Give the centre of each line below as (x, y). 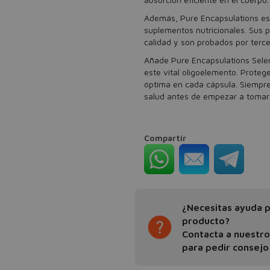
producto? (206, 221)
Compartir (165, 138)
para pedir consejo (225, 247)
